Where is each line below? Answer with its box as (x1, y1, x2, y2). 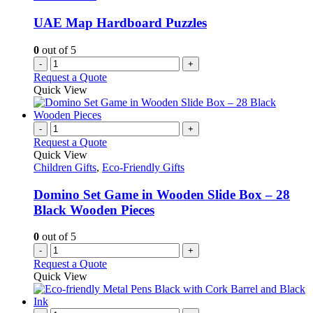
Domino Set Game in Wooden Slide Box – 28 (34, 187, 290, 202)
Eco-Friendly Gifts (102, 161, 184, 173)
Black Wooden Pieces (34, 202, 154, 217)
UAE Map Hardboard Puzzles (34, 15, 207, 31)
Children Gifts (34, 161, 96, 173)
